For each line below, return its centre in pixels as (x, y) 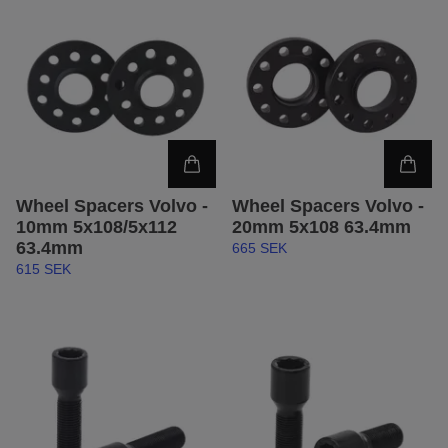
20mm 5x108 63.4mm (321, 227)
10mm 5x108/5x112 (96, 227)
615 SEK (43, 269)
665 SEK (259, 248)
